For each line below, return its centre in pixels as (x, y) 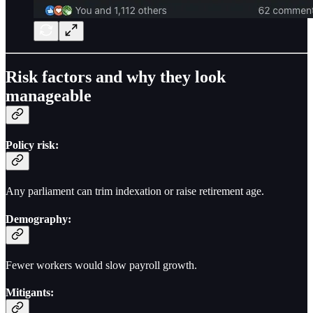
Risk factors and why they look (116, 77)
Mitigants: (30, 293)
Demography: (38, 219)
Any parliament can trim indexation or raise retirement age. (135, 191)
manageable (49, 95)
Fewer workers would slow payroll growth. (101, 265)
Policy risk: (32, 145)
